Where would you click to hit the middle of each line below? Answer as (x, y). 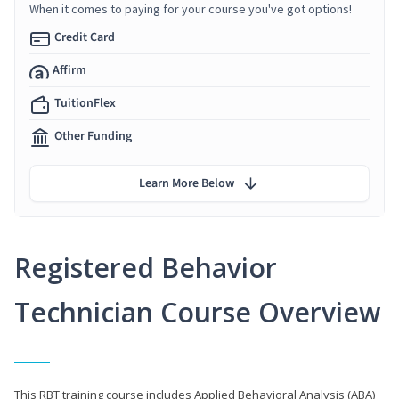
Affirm (69, 70)
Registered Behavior (146, 267)
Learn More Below (187, 183)
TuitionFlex (85, 103)
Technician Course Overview (197, 312)
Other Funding (93, 136)
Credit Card (85, 37)
